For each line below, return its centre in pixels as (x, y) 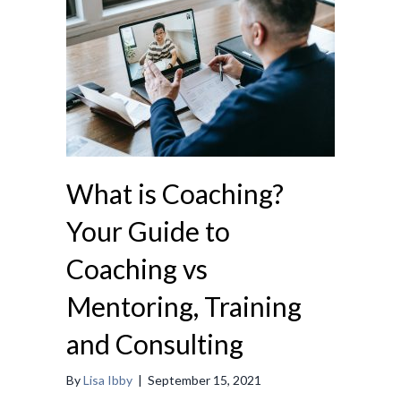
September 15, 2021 (205, 380)
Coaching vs (137, 269)
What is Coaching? (175, 194)
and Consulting (155, 344)
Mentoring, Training (184, 307)
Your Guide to (148, 231)
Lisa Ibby (108, 380)
